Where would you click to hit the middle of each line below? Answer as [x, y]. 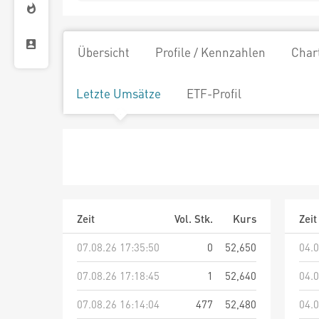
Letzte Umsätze [119, 93]
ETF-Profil [214, 93]
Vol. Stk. [194, 219]
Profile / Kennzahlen [210, 52]
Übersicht [104, 52]
